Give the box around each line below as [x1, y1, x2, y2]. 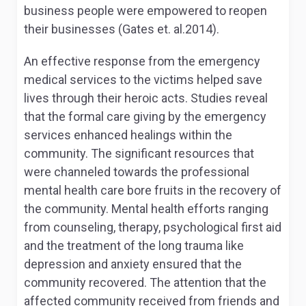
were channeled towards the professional [24, 165, 249, 179]
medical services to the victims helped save [24, 72, 262, 87]
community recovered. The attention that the [24, 275, 266, 290]
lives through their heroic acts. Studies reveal [24, 91, 268, 105]
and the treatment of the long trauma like [24, 238, 244, 253]
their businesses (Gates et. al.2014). [24, 22, 219, 36]
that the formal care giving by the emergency [24, 109, 266, 124]
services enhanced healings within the [24, 128, 232, 142]
